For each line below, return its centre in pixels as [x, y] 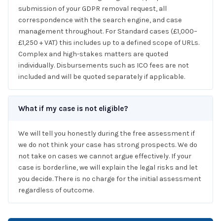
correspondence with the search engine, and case [100, 20]
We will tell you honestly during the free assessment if [107, 133]
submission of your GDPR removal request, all [92, 8]
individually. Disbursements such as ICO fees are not [104, 65]
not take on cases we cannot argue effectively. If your [105, 156]
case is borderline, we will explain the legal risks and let [108, 167]
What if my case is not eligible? [73, 108]
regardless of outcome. [56, 190]
